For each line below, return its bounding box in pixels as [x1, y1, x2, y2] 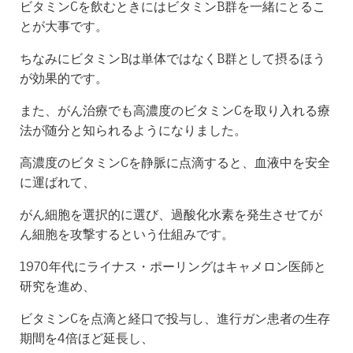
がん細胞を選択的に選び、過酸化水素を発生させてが [20, 206, 322, 222]
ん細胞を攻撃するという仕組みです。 [20, 225, 234, 242]
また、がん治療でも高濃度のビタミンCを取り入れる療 [20, 102, 330, 118]
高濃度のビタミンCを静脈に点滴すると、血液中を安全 [20, 154, 330, 170]
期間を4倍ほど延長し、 [20, 329, 154, 346]
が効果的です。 [20, 69, 108, 86]
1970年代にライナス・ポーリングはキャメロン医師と [20, 258, 326, 274]
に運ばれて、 [20, 173, 95, 190]
